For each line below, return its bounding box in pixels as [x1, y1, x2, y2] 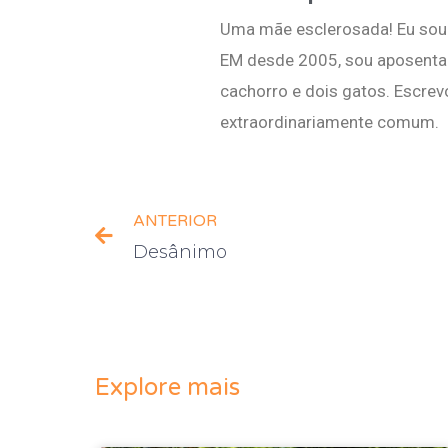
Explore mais [94, 372, 240, 402]
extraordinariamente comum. [219, 112, 439, 133]
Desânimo [132, 240, 227, 263]
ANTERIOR [132, 210, 217, 231]
